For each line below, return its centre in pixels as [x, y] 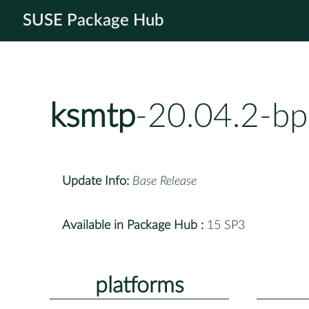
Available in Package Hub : [133, 225]
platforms [139, 285]
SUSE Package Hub [93, 21]
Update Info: [96, 181]
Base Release [165, 181]
